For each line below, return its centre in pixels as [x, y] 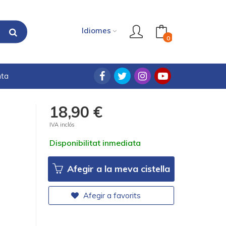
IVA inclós [62, 125]
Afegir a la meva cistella [118, 169]
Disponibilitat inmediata [95, 143]
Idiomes [96, 30]
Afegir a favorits [111, 195]
